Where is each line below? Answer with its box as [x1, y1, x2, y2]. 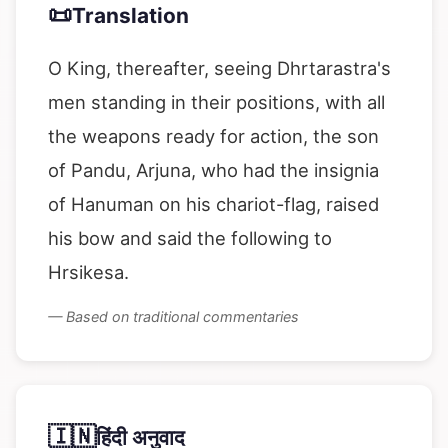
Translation [72, 2, 189, 28]
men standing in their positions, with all [48, 91, 385, 113]
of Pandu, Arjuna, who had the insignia [48, 159, 379, 181]
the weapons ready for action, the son [48, 125, 379, 147]
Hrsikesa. [48, 261, 129, 283]
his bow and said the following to [48, 227, 332, 249]
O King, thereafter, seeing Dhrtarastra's [48, 57, 391, 79]
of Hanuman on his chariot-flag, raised [48, 193, 379, 215]
